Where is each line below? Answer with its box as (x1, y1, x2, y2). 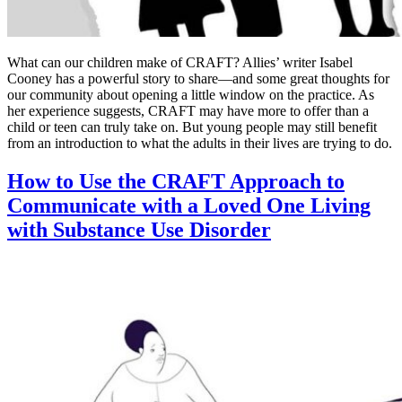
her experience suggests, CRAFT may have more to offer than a (7, 102, 369, 118)
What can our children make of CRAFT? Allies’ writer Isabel (7, 54, 353, 70)
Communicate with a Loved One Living (7, 193, 371, 217)
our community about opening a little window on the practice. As (7, 86, 374, 102)
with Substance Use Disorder (7, 217, 271, 241)
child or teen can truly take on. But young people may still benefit (7, 118, 377, 135)
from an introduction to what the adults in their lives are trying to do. (7, 135, 392, 151)
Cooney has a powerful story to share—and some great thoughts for (7, 70, 389, 86)
